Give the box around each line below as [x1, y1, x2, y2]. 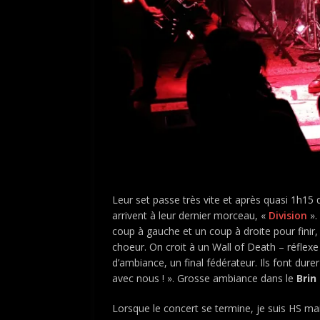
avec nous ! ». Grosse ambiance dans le [112, 271, 296, 285]
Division [269, 208, 307, 222]
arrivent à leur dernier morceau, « [112, 208, 269, 222]
